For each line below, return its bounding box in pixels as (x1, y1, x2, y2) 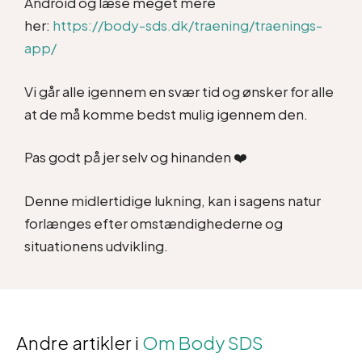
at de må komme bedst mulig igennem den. (24, 104, 308, 123)
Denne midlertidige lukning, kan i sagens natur (24, 191, 321, 209)
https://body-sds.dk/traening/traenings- (53, 16, 322, 34)
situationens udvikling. (24, 236, 168, 255)
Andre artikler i (16, 330, 142, 354)
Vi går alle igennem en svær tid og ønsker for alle (24, 82, 334, 100)
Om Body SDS (142, 330, 263, 354)
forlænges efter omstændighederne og (24, 213, 283, 232)
